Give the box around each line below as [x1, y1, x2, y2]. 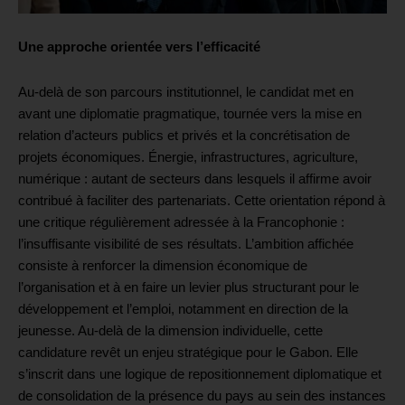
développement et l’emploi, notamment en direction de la [18, 302, 348, 317]
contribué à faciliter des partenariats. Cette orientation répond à [18, 193, 385, 209]
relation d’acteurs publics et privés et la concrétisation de [18, 128, 350, 144]
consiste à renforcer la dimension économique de [18, 259, 307, 274]
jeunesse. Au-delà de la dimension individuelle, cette [18, 324, 323, 339]
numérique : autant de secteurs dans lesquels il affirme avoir [18, 172, 372, 187]
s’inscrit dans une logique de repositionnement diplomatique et [18, 367, 381, 382]
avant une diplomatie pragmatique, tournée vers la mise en [18, 107, 362, 122]
